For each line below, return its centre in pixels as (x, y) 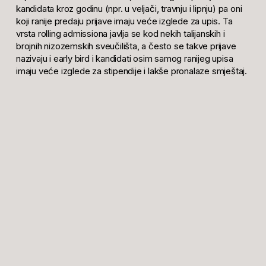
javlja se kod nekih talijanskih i (166, 33)
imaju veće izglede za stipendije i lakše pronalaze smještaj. (131, 71)
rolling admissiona (73, 33)
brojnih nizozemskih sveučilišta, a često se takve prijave (126, 46)
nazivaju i (34, 58)
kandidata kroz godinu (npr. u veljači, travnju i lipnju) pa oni (129, 8)
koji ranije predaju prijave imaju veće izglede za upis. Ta (124, 21)
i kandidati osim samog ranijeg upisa (161, 58)
